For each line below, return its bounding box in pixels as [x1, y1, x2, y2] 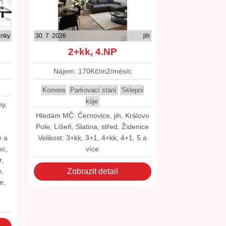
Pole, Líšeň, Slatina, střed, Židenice [36, 123, 149, 131]
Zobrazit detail [67, 167, 118, 176]
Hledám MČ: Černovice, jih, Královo [35, 111, 149, 120]
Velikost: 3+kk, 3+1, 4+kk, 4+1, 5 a [38, 134, 147, 142]
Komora [42, 86, 66, 94]
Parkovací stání [70, 86, 117, 94]
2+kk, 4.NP [68, 46, 117, 57]
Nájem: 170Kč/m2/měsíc [53, 67, 132, 75]
